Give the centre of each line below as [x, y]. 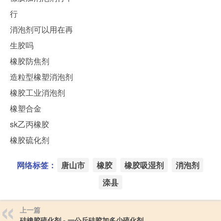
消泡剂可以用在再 [41, 30]
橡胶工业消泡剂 [37, 93]
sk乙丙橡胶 [30, 124]
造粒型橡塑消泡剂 [41, 77]
